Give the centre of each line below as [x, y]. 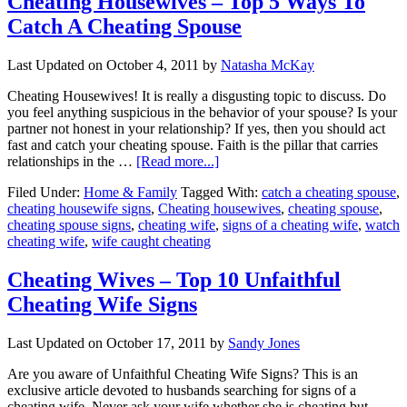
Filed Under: [45, 192]
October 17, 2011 [156, 342]
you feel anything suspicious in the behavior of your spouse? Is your [202, 112]
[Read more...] [178, 161]
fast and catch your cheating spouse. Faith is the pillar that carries [193, 144]
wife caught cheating [151, 241]
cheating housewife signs [79, 208]
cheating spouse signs [69, 224]
